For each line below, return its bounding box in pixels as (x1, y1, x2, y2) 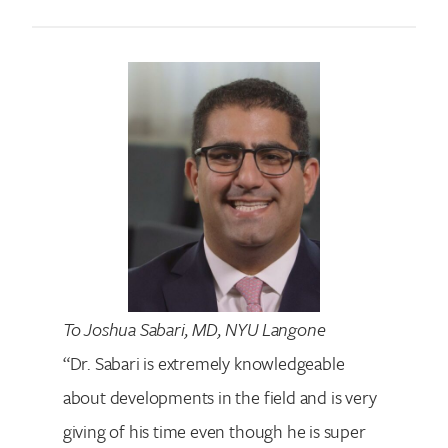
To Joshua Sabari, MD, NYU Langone (62, 315, 326, 342)
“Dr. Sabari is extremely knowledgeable (62, 349, 345, 376)
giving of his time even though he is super (62, 417, 366, 444)
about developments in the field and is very (62, 383, 377, 410)
